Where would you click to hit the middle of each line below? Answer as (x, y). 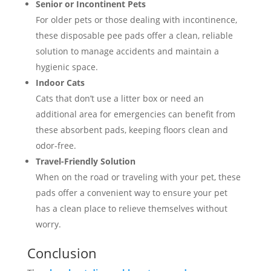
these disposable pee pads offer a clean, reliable (134, 36)
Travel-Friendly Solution (85, 162)
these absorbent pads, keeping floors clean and (132, 130)
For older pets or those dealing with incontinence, (136, 20)
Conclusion (62, 253)
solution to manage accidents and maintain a (127, 51)
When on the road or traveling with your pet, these (138, 177)
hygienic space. (67, 67)
